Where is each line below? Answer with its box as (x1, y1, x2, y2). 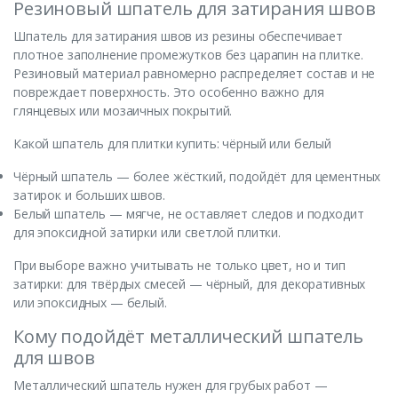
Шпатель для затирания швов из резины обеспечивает (13, 28, 343, 45)
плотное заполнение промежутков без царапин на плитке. (13, 46, 363, 64)
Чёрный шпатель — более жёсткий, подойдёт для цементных (13, 168, 381, 186)
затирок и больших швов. (13, 187, 165, 204)
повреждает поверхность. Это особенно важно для (13, 84, 324, 101)
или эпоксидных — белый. (13, 294, 167, 312)
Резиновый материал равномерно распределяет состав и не (13, 65, 376, 83)
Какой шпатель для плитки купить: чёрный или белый (13, 135, 331, 153)
